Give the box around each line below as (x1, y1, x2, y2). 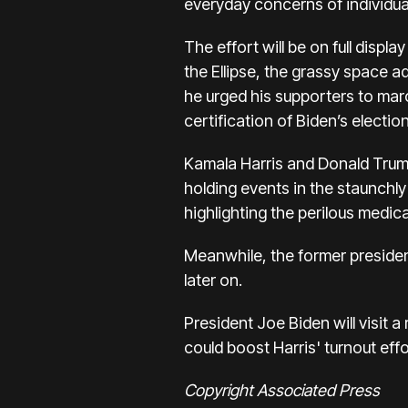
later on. (184, 270, 242, 291)
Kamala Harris (184, 154, 283, 174)
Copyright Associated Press (184, 381, 380, 401)
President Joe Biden (184, 313, 330, 333)
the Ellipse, (184, 62, 260, 82)
